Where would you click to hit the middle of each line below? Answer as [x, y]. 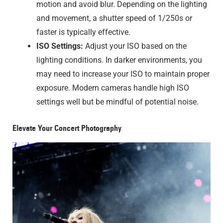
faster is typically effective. [83, 32]
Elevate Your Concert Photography [67, 128]
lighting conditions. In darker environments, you [119, 60]
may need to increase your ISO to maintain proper [123, 74]
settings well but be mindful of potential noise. [117, 102]
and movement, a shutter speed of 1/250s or [114, 18]
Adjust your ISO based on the [135, 46]
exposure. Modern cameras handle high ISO [113, 88]
